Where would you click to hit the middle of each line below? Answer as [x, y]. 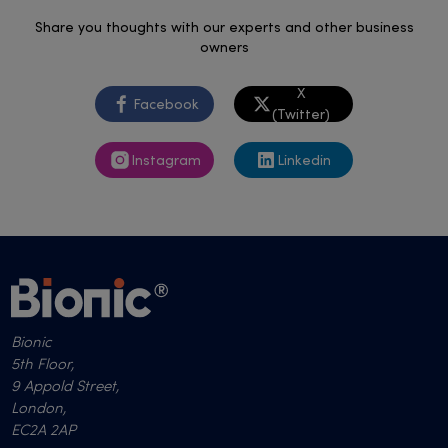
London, [39, 409]
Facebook [165, 104]
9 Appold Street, [65, 387]
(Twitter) [301, 115]
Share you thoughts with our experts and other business [224, 27]
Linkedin [304, 160]
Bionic [32, 343]
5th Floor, [43, 365]
